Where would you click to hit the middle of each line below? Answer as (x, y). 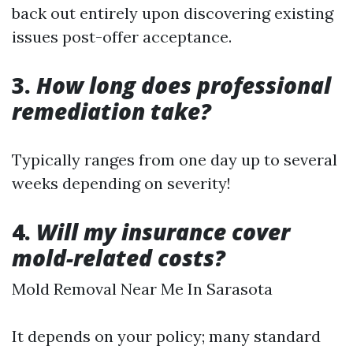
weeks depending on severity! (121, 183)
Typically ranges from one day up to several (175, 159)
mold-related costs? (119, 257)
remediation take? (111, 111)
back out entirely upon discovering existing (173, 13)
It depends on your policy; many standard (166, 336)
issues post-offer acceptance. (122, 36)
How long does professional (184, 85)
